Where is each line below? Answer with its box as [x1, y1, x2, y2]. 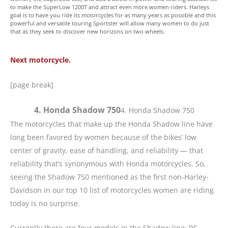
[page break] [10, 79, 53, 90]
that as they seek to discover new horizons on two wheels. [10, 27, 165, 36]
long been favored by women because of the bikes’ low [10, 132, 196, 142]
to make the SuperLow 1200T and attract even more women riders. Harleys [10, 3, 209, 11]
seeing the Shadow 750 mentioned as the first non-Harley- [10, 172, 209, 182]
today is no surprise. [10, 198, 80, 208]
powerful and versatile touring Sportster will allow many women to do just [10, 19, 209, 27]
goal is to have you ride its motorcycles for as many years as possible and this [10, 11, 216, 19]
